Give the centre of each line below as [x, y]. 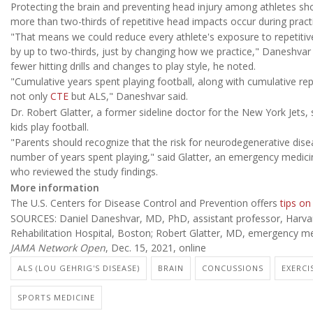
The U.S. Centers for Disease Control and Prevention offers [145, 203]
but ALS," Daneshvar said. [128, 96]
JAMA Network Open [58, 248]
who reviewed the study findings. [84, 172]
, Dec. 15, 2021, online [156, 248]
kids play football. [50, 126]
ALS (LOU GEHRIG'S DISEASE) [79, 268]
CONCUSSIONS [233, 268]
